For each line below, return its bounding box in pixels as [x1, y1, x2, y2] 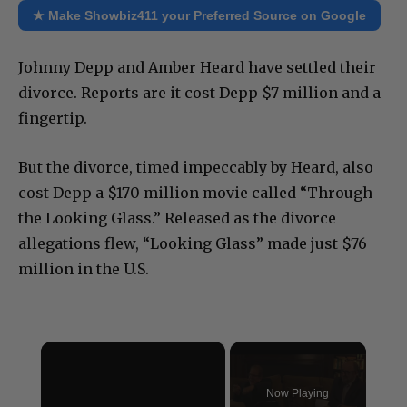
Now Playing [266, 386, 330, 400]
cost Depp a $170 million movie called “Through [18, 183, 372, 202]
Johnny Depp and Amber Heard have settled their [18, 57, 376, 76]
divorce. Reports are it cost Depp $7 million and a [18, 83, 381, 102]
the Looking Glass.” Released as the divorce [18, 208, 336, 227]
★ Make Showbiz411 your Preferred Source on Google [33, 7, 366, 23]
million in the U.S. [18, 259, 149, 278]
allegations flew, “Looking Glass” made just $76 [18, 233, 367, 253]
